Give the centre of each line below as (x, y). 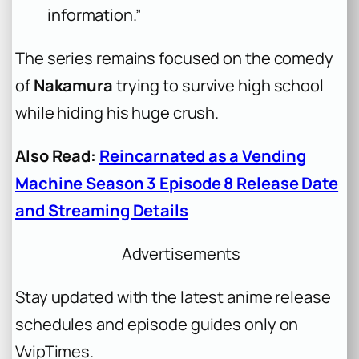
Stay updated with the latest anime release (173, 297)
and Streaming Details (102, 211)
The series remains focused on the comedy (174, 58)
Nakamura (73, 85)
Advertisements (181, 254)
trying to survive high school (218, 85)
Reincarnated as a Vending (202, 156)
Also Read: (56, 156)
